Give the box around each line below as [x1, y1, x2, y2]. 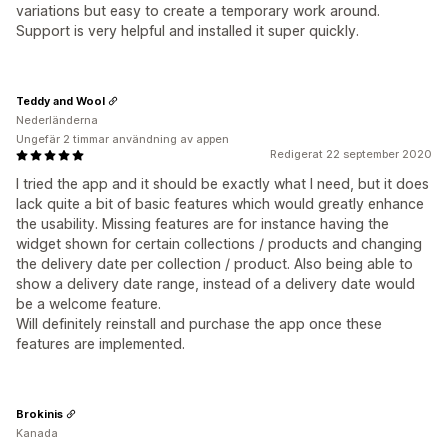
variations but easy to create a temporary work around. [16, 2, 380, 19]
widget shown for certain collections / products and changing [16, 235, 422, 252]
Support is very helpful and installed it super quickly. [16, 22, 359, 39]
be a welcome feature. [16, 295, 161, 312]
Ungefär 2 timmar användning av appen [16, 132, 229, 146]
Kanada [16, 426, 58, 440]
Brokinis [16, 406, 63, 421]
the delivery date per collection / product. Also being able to [16, 255, 413, 272]
